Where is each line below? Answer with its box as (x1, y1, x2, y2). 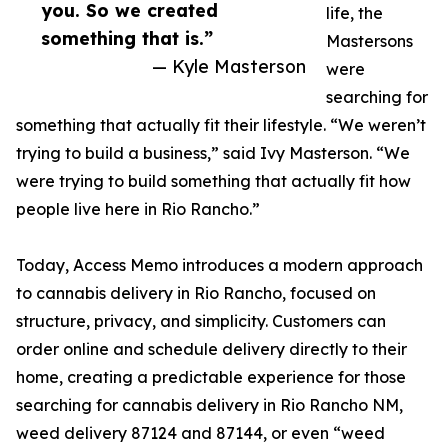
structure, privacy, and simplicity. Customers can (16, 311, 386, 332)
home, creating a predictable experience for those (16, 367, 406, 388)
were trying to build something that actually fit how (16, 171, 411, 192)
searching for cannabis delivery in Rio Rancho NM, (16, 395, 403, 416)
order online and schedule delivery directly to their (16, 339, 407, 360)
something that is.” (41, 27, 213, 50)
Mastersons (326, 31, 413, 52)
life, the (326, 3, 383, 24)
